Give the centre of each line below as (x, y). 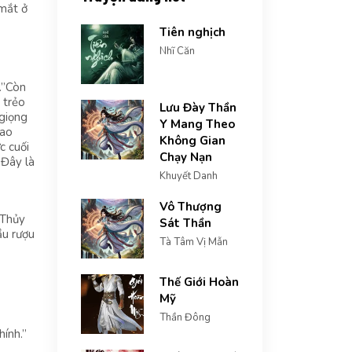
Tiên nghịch (192, 32)
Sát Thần (185, 223)
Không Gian (192, 141)
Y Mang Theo (197, 124)
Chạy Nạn (186, 157)
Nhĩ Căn (177, 51)
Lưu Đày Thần (198, 108)
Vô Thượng (191, 207)
